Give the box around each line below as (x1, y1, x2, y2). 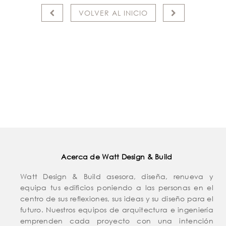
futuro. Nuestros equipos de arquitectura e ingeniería (20, 204, 213, 214)
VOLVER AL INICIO (78, 8, 148, 18)
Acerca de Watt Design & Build (61, 151, 173, 161)
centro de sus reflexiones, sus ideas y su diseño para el (20, 193, 213, 203)
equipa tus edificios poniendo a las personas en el (20, 182, 213, 192)
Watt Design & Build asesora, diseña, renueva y (20, 171, 213, 181)
